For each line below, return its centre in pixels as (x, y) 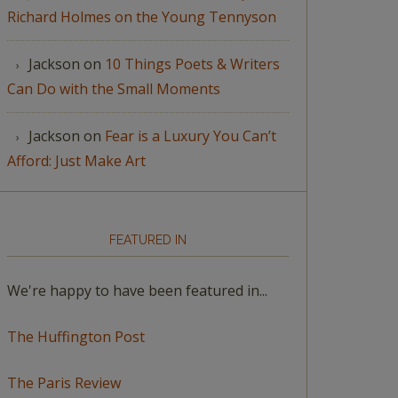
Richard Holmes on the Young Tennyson (142, 16)
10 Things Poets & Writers (192, 64)
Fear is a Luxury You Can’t (191, 135)
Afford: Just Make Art (76, 160)
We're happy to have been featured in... (137, 290)
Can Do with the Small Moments (114, 88)
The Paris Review (64, 382)
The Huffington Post (76, 336)
